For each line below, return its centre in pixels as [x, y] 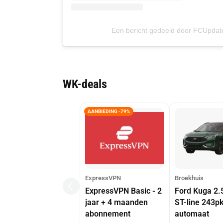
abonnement [108, 214]
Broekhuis [189, 178]
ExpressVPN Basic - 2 [123, 191]
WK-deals [85, 84]
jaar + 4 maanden [116, 202]
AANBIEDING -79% [109, 111]
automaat [192, 214]
